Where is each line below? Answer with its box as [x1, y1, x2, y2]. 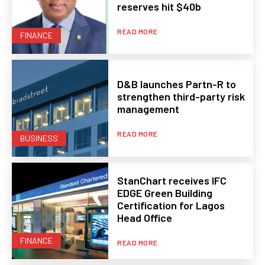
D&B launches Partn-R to [117, 77, 237, 91]
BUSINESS [20, 132, 58, 143]
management [117, 102, 180, 116]
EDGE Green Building [117, 186, 213, 200]
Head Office [117, 211, 173, 225]
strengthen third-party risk [117, 90, 245, 104]
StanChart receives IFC [117, 174, 227, 188]
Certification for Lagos [117, 199, 225, 212]
